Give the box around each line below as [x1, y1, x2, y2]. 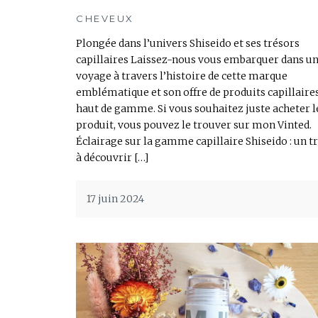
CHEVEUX [76, 13, 134, 25]
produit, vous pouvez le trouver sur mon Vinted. [76, 119, 312, 132]
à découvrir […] [76, 151, 148, 165]
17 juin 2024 [87, 192, 144, 206]
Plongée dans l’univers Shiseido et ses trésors [76, 37, 300, 50]
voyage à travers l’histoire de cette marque [76, 70, 287, 83]
